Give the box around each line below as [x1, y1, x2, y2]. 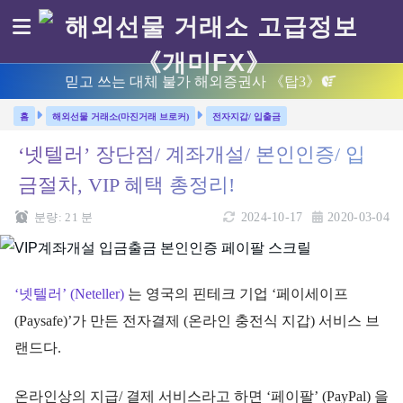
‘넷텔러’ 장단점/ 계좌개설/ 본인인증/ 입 [18, 144, 365, 166]
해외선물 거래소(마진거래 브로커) [52, 112, 189, 121]
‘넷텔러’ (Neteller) [14, 285, 128, 301]
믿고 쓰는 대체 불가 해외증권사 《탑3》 [65, 74, 320, 89]
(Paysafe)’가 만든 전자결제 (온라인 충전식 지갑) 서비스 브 [14, 312, 380, 328]
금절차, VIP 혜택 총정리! [18, 175, 235, 196]
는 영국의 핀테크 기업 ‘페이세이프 [128, 285, 348, 301]
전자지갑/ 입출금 [212, 112, 281, 121]
